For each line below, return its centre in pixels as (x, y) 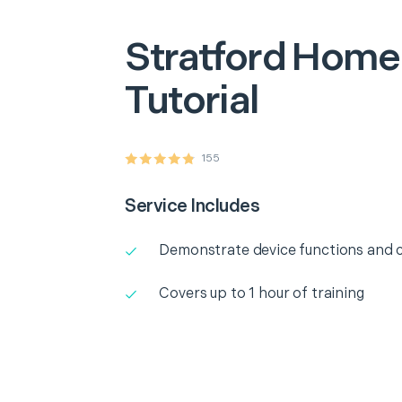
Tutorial (192, 101)
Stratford (205, 58)
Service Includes (192, 206)
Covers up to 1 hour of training (262, 294)
